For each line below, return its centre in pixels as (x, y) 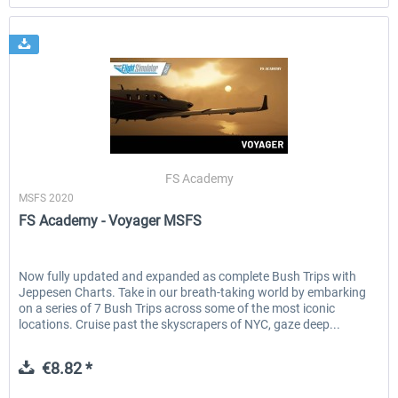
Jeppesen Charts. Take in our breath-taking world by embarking (193, 293)
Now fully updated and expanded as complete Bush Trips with (188, 277)
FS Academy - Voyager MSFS (111, 221)
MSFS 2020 (47, 199)
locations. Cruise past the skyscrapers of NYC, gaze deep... (180, 325)
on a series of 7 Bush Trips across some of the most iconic (177, 309)
